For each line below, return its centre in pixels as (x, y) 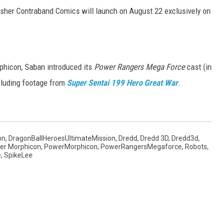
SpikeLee (18, 155)
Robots (196, 147)
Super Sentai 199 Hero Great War (122, 83)
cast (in (198, 67)
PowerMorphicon (71, 147)
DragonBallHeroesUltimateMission (62, 139)
